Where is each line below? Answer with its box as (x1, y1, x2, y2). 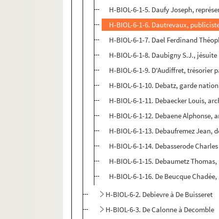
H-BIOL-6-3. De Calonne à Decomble (106, 205, 215, 215)
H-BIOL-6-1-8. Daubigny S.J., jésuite (109, 50, 218, 60)
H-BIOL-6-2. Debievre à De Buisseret (106, 190, 213, 199)
